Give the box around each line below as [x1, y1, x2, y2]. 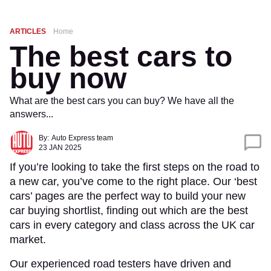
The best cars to [10, 41, 232, 73]
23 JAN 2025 [39, 143, 82, 152]
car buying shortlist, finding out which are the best [10, 204, 248, 217]
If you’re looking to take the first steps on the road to [10, 161, 260, 173]
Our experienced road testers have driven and [10, 258, 231, 270]
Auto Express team [51, 134, 113, 142]
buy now [10, 62, 126, 94]
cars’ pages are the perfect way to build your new [10, 190, 246, 202]
